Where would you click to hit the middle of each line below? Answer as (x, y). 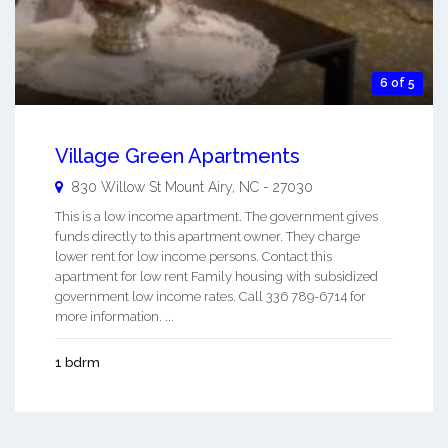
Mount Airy (198, 187)
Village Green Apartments (177, 156)
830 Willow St (116, 187)
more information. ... (114, 317)
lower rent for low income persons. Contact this (193, 257)
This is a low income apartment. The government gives (216, 217)
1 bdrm (77, 363)
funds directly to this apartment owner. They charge (207, 237)
